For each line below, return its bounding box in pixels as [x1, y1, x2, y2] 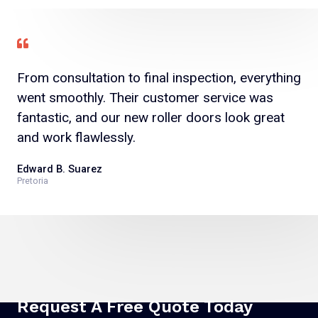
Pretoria [17, 175, 48, 186]
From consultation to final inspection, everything [17, 69, 301, 86]
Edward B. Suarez [17, 162, 102, 175]
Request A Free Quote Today [17, 296, 253, 317]
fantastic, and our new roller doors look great [17, 109, 285, 126]
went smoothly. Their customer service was [17, 89, 273, 106]
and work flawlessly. [17, 128, 136, 146]
